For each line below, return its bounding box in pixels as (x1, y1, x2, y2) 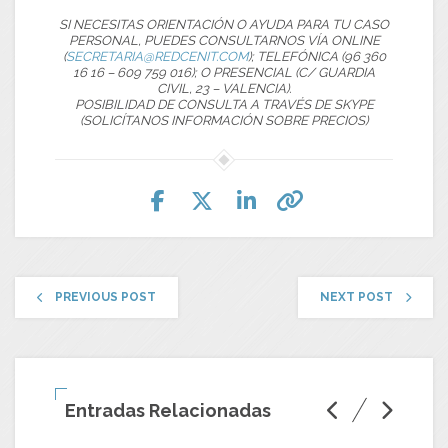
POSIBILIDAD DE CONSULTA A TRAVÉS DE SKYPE (74, 96, 374, 112)
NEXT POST (320, 289, 393, 304)
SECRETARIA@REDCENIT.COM (65, 48, 248, 64)
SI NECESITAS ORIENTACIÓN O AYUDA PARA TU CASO (59, 16, 389, 32)
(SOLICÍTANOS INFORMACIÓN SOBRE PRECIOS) (80, 112, 368, 128)
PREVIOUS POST (55, 289, 156, 304)
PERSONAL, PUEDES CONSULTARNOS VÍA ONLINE (68, 32, 380, 48)
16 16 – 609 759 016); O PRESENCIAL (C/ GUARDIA (73, 64, 375, 80)
